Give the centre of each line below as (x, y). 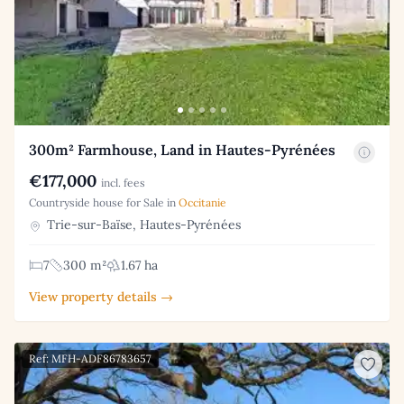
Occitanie (202, 203)
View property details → (101, 297)
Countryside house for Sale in (104, 203)
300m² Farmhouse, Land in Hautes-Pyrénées (182, 150)
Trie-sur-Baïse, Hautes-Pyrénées (142, 225)
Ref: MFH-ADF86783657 (90, 359)
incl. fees (123, 183)
